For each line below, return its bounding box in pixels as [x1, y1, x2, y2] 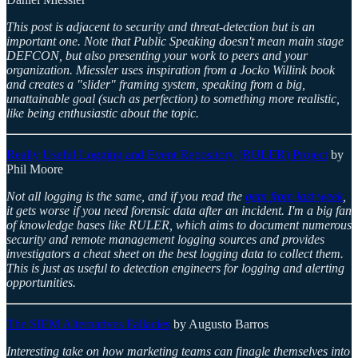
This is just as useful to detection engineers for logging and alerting [6, 261, 344, 275]
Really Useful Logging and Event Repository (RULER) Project [6, 147, 328, 161]
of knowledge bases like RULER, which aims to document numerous [6, 217, 352, 232]
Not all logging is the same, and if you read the [6, 189, 245, 203]
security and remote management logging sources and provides [6, 232, 324, 246]
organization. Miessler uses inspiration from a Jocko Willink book [6, 62, 335, 77]
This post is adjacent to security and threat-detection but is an [6, 19, 315, 34]
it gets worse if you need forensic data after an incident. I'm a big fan [6, 203, 352, 217]
